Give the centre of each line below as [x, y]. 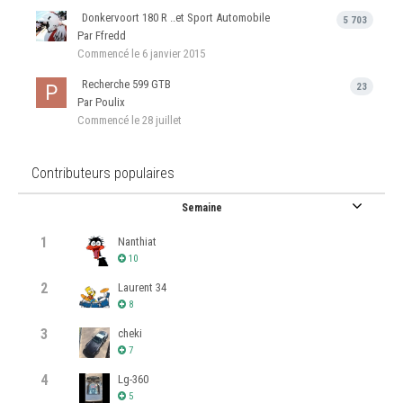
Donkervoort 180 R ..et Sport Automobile [176, 17]
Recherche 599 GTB [126, 84]
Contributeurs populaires [103, 173]
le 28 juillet [157, 120]
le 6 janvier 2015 [168, 53]
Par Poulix [101, 102]
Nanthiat [137, 241]
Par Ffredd [102, 35]
